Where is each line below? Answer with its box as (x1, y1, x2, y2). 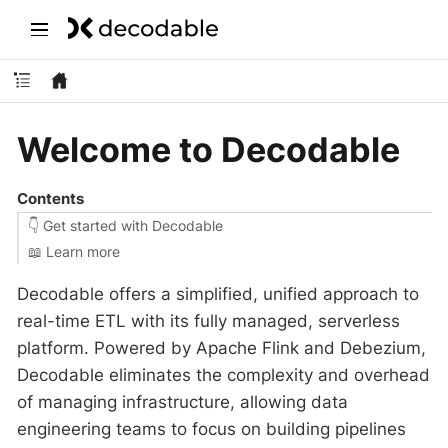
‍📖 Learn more (27, 242, 120, 260)
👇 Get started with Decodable (27, 217, 223, 234)
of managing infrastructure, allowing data (17, 391, 348, 412)
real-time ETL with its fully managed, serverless (17, 310, 400, 331)
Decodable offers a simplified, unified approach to (17, 283, 419, 304)
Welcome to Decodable (17, 128, 400, 170)
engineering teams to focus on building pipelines (17, 418, 406, 439)
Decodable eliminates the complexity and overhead (17, 364, 430, 385)
